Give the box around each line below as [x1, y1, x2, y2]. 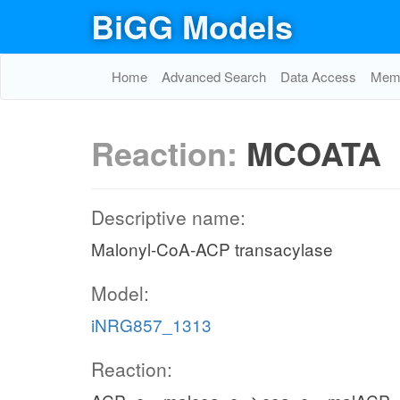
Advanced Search [162, 67, 266, 86]
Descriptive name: [91, 204, 246, 230]
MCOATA [246, 129, 381, 176]
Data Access [280, 67, 356, 86]
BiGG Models [91, 3, 293, 49]
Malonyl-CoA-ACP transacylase [91, 237, 333, 261]
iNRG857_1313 [91, 312, 212, 337]
